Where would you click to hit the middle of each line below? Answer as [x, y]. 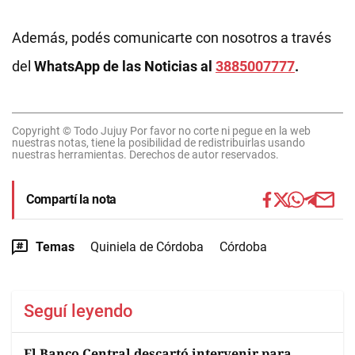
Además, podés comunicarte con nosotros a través [172, 38]
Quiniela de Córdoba [147, 247]
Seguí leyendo [78, 311]
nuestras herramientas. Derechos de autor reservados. [145, 155]
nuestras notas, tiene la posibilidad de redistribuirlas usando [158, 143]
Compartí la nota [71, 199]
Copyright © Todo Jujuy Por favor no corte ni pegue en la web [161, 131]
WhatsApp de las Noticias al [125, 66]
